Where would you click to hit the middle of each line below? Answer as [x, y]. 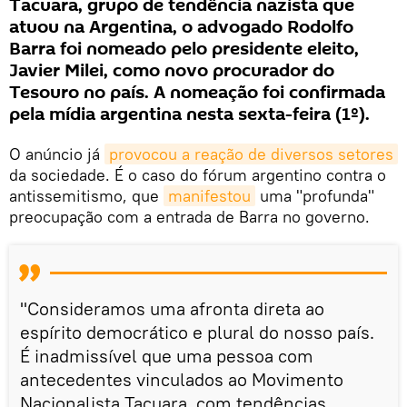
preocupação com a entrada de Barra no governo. [189, 216]
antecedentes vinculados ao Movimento [182, 379]
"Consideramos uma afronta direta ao [172, 308]
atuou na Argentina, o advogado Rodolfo [181, 27]
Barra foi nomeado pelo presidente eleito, [184, 49]
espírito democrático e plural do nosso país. [197, 332]
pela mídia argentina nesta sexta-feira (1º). [189, 114]
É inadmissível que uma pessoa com [167, 355]
